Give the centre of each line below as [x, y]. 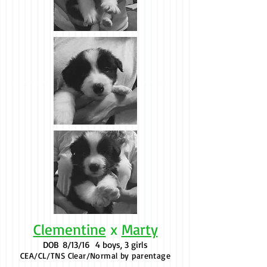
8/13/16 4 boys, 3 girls [105, 245]
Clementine [69, 229]
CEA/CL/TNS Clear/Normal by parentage [95, 255]
